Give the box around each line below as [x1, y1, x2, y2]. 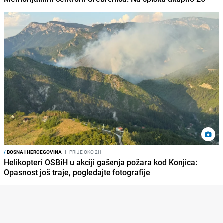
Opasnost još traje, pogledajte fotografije [4, 166, 150, 178]
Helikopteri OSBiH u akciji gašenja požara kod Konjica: [4, 156, 197, 168]
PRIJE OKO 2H [68, 148, 101, 155]
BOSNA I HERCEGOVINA [6, 148, 62, 155]
